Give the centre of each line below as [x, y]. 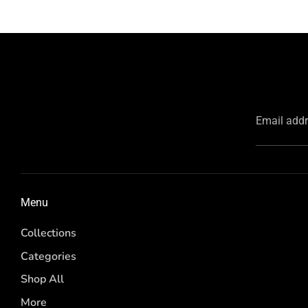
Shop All [42, 279]
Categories [48, 256]
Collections [48, 233]
